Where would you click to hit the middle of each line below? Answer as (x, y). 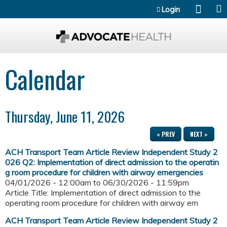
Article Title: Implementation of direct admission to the (103, 193)
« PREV (166, 134)
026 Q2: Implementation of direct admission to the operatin (112, 162)
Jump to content (113, 6)
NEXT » (199, 134)
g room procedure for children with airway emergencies (104, 173)
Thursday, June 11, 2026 (65, 117)
